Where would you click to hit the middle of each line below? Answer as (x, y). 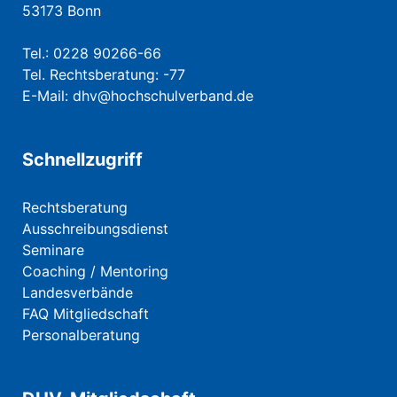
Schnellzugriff (82, 160)
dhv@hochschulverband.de (163, 96)
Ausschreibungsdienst (95, 229)
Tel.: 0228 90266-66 (92, 54)
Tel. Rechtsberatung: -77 (104, 75)
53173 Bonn (62, 11)
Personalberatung (81, 335)
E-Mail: (47, 96)
